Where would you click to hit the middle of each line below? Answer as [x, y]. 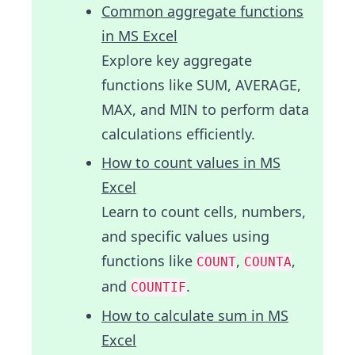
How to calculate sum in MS [195, 316]
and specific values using [185, 237]
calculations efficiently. [178, 134]
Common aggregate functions [202, 11]
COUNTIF [158, 288]
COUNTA [268, 262]
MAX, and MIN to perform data [205, 110]
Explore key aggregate [177, 61]
